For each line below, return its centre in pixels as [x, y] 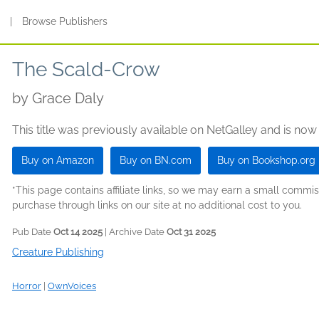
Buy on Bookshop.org [266, 160]
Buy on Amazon [58, 160]
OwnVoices [72, 286]
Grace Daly [68, 98]
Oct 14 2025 [78, 232]
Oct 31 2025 [191, 232]
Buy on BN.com [156, 160]
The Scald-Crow [86, 69]
